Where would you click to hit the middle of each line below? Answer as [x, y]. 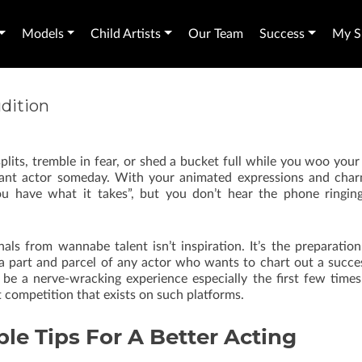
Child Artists [126, 34]
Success [282, 34]
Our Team [216, 34]
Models [42, 34]
